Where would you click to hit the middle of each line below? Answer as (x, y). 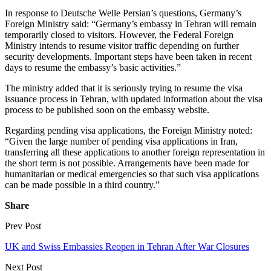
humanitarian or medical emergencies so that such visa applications (132, 174)
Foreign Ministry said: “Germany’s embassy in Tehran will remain (131, 24)
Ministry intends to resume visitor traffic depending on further (122, 45)
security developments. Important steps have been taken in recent (128, 56)
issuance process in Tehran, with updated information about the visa (134, 99)
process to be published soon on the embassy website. (107, 109)
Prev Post (23, 226)
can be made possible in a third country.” (82, 184)
